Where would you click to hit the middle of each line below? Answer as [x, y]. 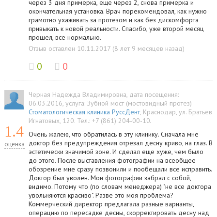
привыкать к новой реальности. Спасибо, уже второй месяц [116, 29]
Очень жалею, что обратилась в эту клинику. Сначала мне [113, 134]
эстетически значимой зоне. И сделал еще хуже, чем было [116, 152]
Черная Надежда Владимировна [77, 94]
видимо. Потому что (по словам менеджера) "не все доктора [120, 186]
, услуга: [75, 103]
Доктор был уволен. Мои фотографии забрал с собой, [109, 178]
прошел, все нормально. [65, 37]
